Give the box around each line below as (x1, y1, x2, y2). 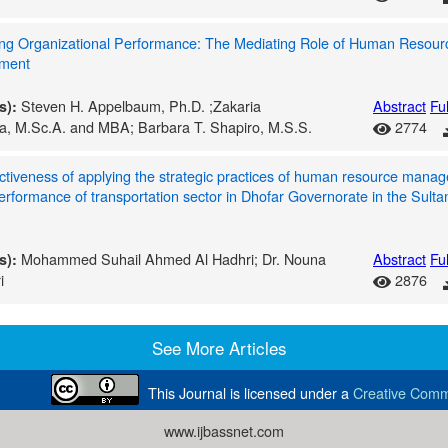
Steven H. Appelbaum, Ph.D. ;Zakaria (21, 95, 261, 116)
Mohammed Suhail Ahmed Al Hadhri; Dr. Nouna (21, 248, 326, 269)
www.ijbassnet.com (164, 420, 284, 441)
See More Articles (152, 335, 287, 360)
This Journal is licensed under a (148, 382, 353, 403)
